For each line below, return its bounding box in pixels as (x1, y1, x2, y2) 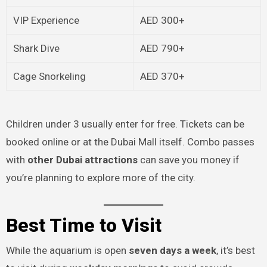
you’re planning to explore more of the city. (5, 172, 195, 184)
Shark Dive (13, 42, 60, 55)
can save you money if (137, 154, 240, 166)
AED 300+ (139, 14, 185, 27)
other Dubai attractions (27, 154, 138, 166)
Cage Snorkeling (13, 70, 86, 83)
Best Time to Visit (5, 213, 162, 237)
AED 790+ (139, 42, 185, 55)
